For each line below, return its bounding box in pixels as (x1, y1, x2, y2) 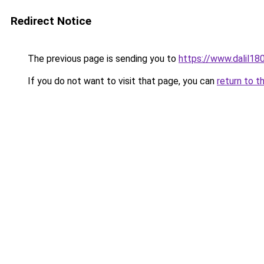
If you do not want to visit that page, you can (25, 75, 217, 87)
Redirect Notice (11, 14, 91, 28)
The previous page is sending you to (25, 53, 179, 64)
